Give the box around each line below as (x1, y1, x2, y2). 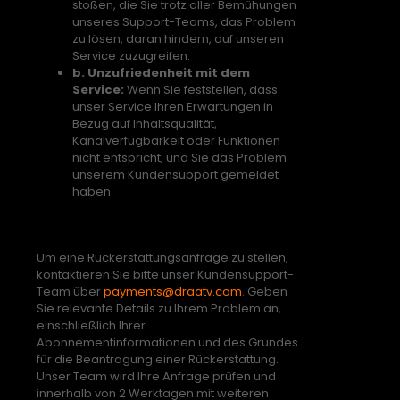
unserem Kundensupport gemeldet (72, 165, 279, 183)
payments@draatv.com (104, 283, 242, 301)
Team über (37, 283, 104, 301)
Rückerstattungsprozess (37, 212, 257, 237)
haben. (72, 182, 113, 200)
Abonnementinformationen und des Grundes (37, 334, 298, 352)
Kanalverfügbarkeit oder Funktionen (72, 131, 280, 149)
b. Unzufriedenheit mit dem (72, 63, 250, 81)
